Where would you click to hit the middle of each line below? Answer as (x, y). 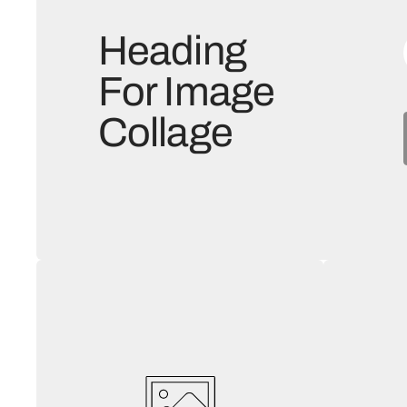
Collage (165, 133)
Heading (172, 51)
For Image (186, 92)
